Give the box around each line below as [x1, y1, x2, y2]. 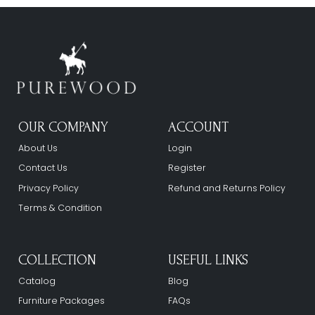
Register [168, 162, 206, 174]
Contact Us [18, 162, 68, 174]
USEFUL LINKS [168, 252, 248, 268]
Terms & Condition [18, 202, 103, 214]
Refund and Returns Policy [168, 181, 285, 194]
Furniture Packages [18, 295, 105, 307]
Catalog [18, 274, 56, 287]
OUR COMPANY [18, 119, 109, 135]
